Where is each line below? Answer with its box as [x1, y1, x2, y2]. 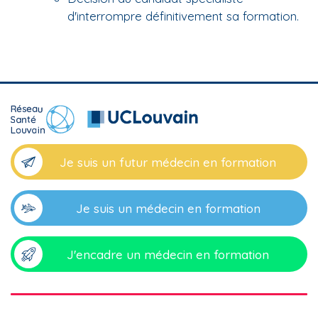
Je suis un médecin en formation [75, 200, 261, 216]
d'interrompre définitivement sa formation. [67, 9, 299, 23]
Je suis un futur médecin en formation [60, 154, 276, 170]
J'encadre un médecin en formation [67, 246, 269, 262]
